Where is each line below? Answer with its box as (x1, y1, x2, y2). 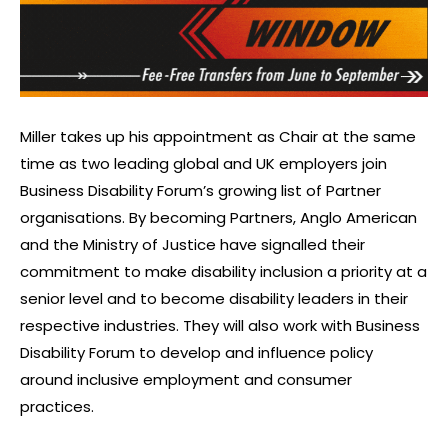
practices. (20, 396, 94, 418)
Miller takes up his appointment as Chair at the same (20, 126, 416, 148)
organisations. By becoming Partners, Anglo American (20, 207, 417, 229)
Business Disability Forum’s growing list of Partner (20, 180, 381, 202)
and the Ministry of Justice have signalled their (20, 234, 365, 256)
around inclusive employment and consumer (20, 369, 352, 391)
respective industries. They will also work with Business (20, 315, 420, 337)
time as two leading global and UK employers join (20, 153, 387, 175)
